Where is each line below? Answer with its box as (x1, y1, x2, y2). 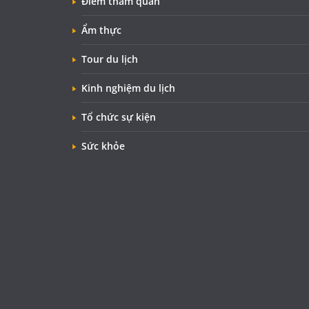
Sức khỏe (81, 139, 125, 153)
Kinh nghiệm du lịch (81, 81, 175, 95)
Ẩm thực (81, 23, 121, 37)
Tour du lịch (81, 52, 138, 66)
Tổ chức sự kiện (81, 110, 156, 124)
